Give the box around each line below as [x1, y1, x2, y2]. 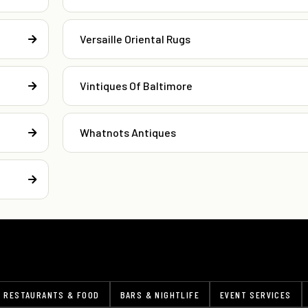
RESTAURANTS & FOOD [3, 289, 100, 300]
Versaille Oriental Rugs [79, 32, 190, 46]
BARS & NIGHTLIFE [120, 289, 200, 300]
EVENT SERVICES [220, 289, 291, 300]
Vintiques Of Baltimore [79, 79, 192, 93]
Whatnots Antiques [79, 126, 176, 140]
